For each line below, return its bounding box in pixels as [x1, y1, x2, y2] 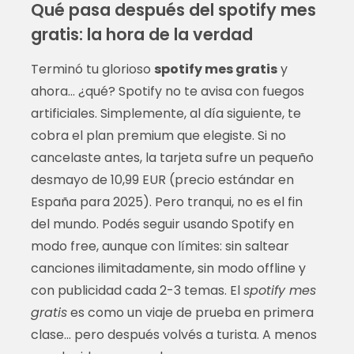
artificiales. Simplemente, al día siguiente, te [30, 104, 301, 122]
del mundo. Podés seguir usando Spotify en [30, 214, 294, 233]
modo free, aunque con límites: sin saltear [30, 236, 289, 255]
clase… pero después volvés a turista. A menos [30, 325, 317, 344]
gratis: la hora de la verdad [30, 22, 253, 46]
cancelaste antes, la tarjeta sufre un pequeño [30, 148, 314, 167]
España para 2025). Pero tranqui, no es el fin [30, 192, 303, 211]
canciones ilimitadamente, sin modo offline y [30, 258, 306, 277]
